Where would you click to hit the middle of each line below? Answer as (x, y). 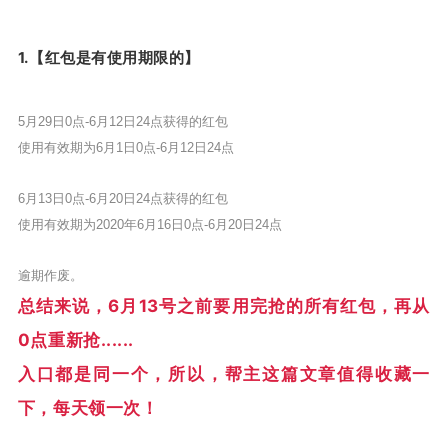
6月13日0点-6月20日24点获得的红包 (122, 198)
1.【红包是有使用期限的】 (108, 57)
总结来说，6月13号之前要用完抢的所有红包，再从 (223, 305)
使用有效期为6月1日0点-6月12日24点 (125, 147)
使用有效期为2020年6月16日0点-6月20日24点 (149, 224)
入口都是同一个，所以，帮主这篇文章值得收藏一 (223, 373)
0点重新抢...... (75, 339)
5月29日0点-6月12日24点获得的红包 (122, 121)
